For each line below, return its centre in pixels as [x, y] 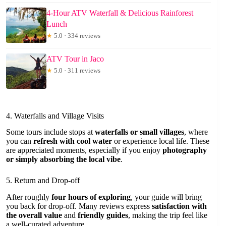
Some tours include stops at [50, 132]
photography [185, 150]
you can [20, 141]
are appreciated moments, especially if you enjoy [84, 150]
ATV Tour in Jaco [75, 59]
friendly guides [103, 215]
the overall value [34, 215]
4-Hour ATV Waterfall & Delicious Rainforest [120, 13]
